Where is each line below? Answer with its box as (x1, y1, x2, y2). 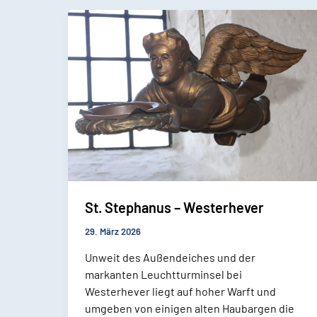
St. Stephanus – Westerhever (85, 198, 264, 216)
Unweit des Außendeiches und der (85, 250, 255, 264)
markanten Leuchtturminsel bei (85, 267, 242, 281)
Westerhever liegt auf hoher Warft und (85, 284, 276, 298)
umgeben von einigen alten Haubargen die (85, 301, 294, 315)
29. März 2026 (85, 225, 141, 237)
